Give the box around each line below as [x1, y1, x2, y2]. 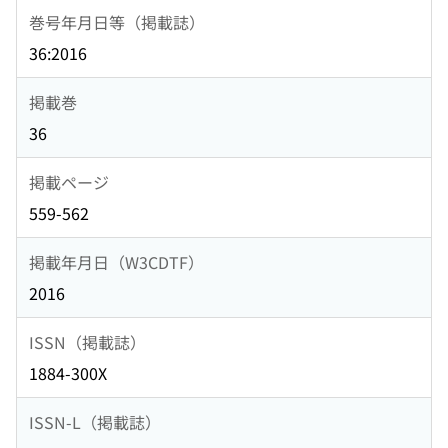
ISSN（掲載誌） [29, 329, 146, 354]
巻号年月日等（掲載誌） [29, 9, 205, 34]
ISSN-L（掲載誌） [29, 409, 161, 434]
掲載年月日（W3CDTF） [29, 249, 204, 274]
